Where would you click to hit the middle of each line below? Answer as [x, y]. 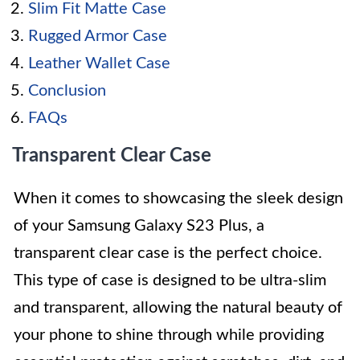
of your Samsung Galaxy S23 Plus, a [139, 225]
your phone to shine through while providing [169, 335]
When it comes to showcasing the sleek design [178, 198]
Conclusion [67, 90]
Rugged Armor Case [98, 36]
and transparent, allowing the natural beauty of [178, 307]
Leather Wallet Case [99, 63]
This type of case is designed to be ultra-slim [170, 280]
